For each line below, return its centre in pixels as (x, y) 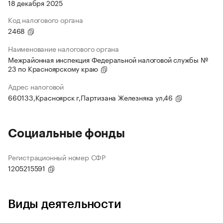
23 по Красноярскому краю (54, 68)
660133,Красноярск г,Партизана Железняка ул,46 (91, 97)
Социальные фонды (66, 134)
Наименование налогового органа (63, 49)
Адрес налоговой (36, 86)
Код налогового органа (46, 20)
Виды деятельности (65, 204)
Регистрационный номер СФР (57, 157)
